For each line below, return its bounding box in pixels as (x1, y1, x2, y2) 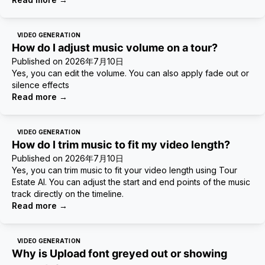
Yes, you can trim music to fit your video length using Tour (12, 165, 237, 175)
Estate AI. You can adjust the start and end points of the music (12, 177, 250, 187)
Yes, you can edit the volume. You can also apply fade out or (12, 68, 249, 78)
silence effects (12, 80, 69, 90)
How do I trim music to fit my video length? (12, 138, 230, 151)
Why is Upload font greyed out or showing (12, 247, 227, 260)
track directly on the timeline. (12, 189, 124, 199)
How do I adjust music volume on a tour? (12, 41, 218, 54)
